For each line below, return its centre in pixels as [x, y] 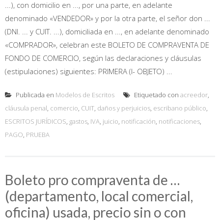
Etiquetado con [156, 95]
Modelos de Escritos [85, 95]
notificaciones [179, 121]
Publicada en [35, 95]
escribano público [180, 108]
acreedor [194, 95]
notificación [138, 121]
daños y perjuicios [124, 108]
